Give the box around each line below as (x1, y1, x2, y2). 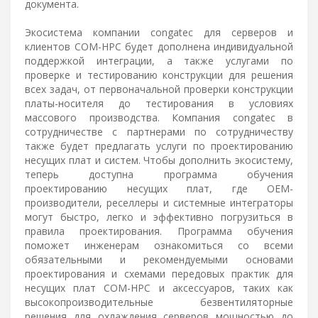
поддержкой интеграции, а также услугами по (25, 53, 293, 67)
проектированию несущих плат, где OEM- (25, 181, 293, 195)
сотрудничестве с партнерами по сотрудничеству (25, 124, 293, 138)
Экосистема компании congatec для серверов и (25, 25, 293, 39)
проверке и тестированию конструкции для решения (25, 67, 293, 82)
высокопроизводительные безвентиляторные (25, 295, 293, 309)
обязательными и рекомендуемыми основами (25, 252, 293, 266)
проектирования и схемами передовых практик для (25, 266, 293, 280)
